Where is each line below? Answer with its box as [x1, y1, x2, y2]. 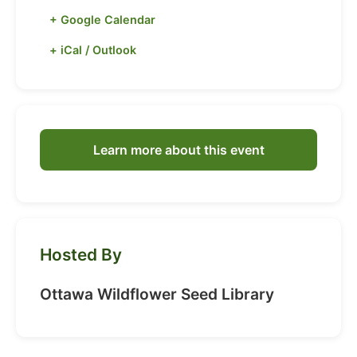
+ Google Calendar [49, 12, 155, 26]
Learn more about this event [92, 141, 265, 158]
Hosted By [40, 244, 122, 265]
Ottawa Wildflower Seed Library [40, 284, 274, 304]
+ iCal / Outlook [49, 42, 136, 57]
